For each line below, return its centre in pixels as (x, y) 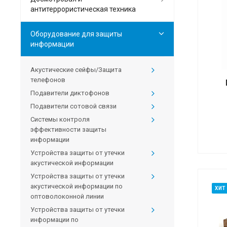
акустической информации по (77, 186)
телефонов (48, 80)
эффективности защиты (68, 130)
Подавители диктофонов (70, 93)
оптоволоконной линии (67, 197)
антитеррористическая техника (83, 9)
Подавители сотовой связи (73, 106)
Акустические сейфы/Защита (76, 70)
